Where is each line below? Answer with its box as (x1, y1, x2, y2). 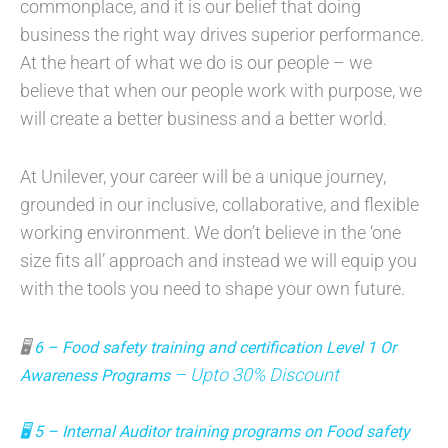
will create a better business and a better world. (20, 108, 387, 130)
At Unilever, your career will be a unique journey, (20, 166, 386, 188)
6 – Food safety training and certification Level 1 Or (34, 338, 396, 358)
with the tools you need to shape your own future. (20, 278, 405, 300)
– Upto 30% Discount (170, 364, 339, 386)
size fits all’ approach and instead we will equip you (20, 250, 417, 272)
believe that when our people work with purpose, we (20, 80, 422, 102)
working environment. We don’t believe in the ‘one (20, 222, 401, 244)
